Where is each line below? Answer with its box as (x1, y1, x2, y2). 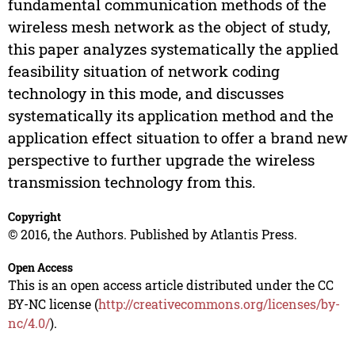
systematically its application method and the (7, 105, 334, 126)
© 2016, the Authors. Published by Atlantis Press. (7, 226, 297, 243)
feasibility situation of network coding (7, 61, 280, 82)
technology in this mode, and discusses (7, 83, 284, 104)
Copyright (7, 209, 61, 225)
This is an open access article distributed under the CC (7, 277, 334, 294)
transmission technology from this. (7, 172, 256, 193)
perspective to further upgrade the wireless (7, 150, 315, 170)
